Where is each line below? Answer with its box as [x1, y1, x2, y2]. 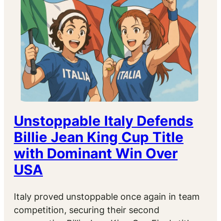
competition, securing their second [14, 204, 159, 215]
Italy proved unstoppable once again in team [14, 191, 200, 202]
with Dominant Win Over [14, 145, 178, 162]
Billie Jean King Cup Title [14, 129, 184, 146]
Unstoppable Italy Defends [14, 112, 193, 130]
